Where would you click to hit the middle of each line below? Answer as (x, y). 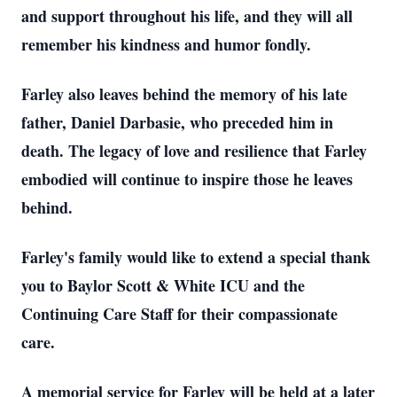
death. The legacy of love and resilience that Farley (194, 151)
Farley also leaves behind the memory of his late (184, 94)
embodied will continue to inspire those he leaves (187, 179)
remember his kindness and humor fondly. (166, 44)
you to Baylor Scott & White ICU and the (163, 285)
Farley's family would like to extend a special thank (196, 257)
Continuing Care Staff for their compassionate (179, 314)
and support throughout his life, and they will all (187, 16)
